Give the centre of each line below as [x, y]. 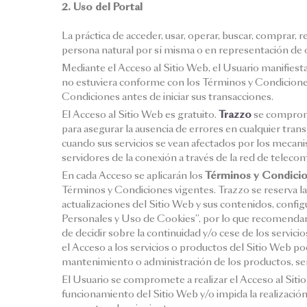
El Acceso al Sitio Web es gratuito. [140, 114]
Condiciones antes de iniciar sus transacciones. [168, 97]
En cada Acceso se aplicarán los [133, 175]
